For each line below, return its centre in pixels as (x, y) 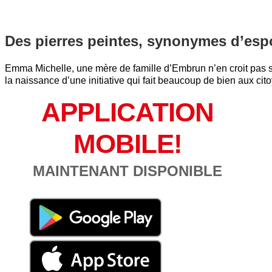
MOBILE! (127, 143)
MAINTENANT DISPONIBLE (128, 171)
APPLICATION (128, 112)
